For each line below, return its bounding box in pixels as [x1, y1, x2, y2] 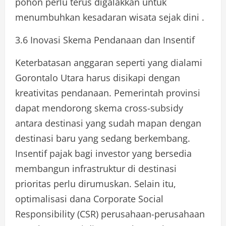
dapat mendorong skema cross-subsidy [15, 101, 183, 114]
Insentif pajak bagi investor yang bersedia [15, 147, 192, 159]
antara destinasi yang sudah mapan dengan [15, 117, 201, 129]
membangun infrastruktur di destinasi [15, 162, 177, 175]
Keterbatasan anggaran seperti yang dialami [15, 56, 202, 69]
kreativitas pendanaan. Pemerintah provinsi [15, 86, 200, 99]
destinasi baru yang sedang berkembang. [15, 132, 190, 144]
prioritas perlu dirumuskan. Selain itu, [15, 177, 176, 190]
